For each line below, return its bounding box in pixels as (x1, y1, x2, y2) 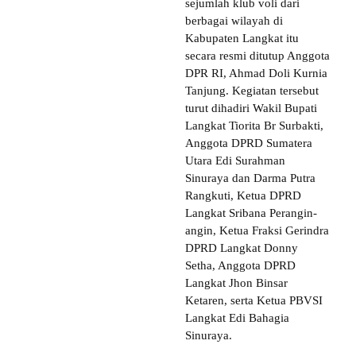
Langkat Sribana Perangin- (185, 206, 317, 219)
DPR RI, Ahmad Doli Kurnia (185, 66, 327, 79)
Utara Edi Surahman (185, 153, 285, 167)
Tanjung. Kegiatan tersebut (185, 83, 319, 97)
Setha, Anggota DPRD (185, 258, 296, 272)
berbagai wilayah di (185, 14, 283, 27)
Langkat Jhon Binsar (185, 276, 288, 289)
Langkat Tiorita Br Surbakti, (185, 118, 323, 132)
